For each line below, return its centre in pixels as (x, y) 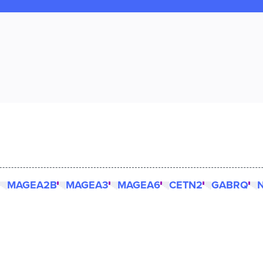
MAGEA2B (32, 185)
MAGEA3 (87, 185)
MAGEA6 (139, 185)
